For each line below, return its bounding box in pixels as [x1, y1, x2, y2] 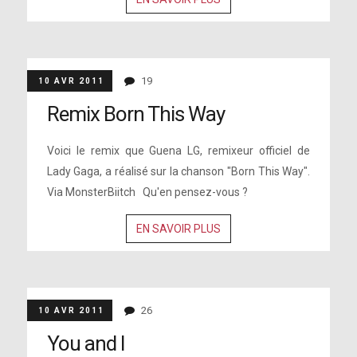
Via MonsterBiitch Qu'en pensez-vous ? [46, 186, 248, 198]
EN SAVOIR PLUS [135, 222, 221, 235]
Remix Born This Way [46, 102, 225, 126]
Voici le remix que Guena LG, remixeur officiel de [46, 144, 311, 157]
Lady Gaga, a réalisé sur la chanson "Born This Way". [46, 165, 311, 178]
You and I [46, 331, 125, 355]
